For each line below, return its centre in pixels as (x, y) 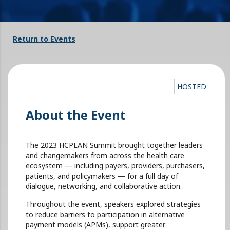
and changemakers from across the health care (105, 155)
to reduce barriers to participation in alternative (105, 214)
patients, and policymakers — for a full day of (102, 176)
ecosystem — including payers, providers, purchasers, (115, 165)
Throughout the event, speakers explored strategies (113, 204)
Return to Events (44, 39)
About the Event (76, 114)
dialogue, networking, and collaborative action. (104, 186)
